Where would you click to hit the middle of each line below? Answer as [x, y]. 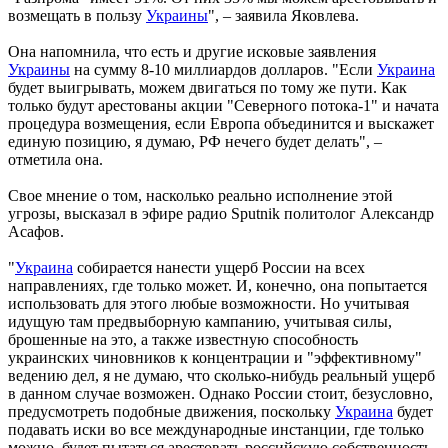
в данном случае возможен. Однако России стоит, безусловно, [220, 394]
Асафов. [36, 232]
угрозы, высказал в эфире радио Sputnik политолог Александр [221, 214]
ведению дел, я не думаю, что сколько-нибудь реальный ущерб [221, 376]
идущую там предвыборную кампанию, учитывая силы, [200, 322]
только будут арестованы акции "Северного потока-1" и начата [223, 106]
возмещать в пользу [77, 16]
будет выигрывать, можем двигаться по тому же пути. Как [207, 88]
